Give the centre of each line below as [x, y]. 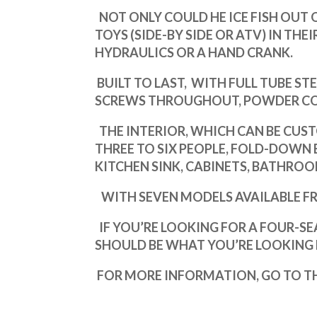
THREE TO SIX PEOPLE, [163, 149]
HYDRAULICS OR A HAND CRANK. [194, 53]
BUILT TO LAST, [142, 83]
